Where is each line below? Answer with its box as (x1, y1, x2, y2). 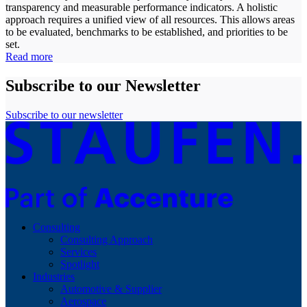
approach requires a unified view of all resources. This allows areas (5, 14, 295, 26)
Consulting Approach (60, 234, 153, 246)
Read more (5, 51, 53, 63)
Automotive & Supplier (60, 283, 162, 295)
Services (60, 246, 97, 258)
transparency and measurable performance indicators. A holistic (5, 1, 278, 14)
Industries (33, 271, 75, 283)
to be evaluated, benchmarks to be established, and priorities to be (5, 26, 288, 38)
